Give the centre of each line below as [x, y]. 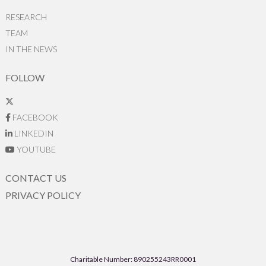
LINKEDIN [33, 133]
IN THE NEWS [31, 49]
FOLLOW [25, 77]
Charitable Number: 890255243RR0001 [133, 259]
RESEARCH [26, 17]
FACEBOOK [34, 117]
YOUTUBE [35, 149]
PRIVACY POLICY [43, 195]
